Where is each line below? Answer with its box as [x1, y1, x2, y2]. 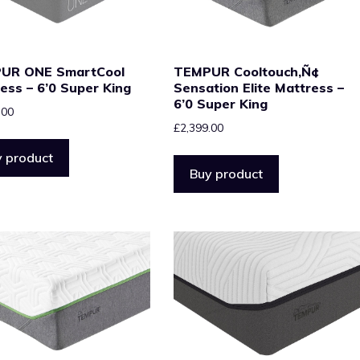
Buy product [189, 166, 263, 182]
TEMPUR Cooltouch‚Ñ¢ [173, 63, 319, 80]
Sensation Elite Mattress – [173, 80, 344, 96]
